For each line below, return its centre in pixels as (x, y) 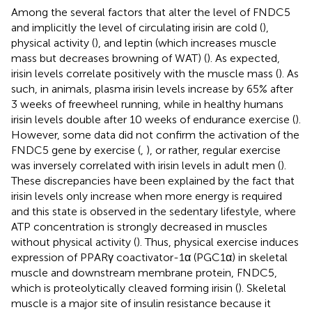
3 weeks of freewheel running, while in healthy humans (147, 104)
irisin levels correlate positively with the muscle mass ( (145, 73)
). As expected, (243, 58)
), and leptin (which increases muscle (186, 42)
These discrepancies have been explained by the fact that (153, 180)
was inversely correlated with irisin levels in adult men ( (146, 165)
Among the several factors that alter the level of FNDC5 (151, 12)
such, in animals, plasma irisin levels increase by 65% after (152, 88)
